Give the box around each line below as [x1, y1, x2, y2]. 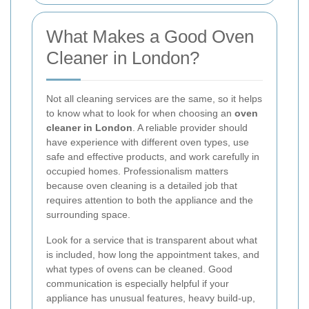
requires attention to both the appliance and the [46, 194, 253, 206]
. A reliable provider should [132, 121, 248, 133]
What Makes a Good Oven [46, 26, 254, 47]
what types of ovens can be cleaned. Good [46, 263, 232, 275]
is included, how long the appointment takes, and [46, 248, 259, 260]
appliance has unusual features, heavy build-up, [46, 292, 255, 303]
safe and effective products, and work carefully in [46, 150, 259, 162]
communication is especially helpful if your [46, 277, 229, 289]
